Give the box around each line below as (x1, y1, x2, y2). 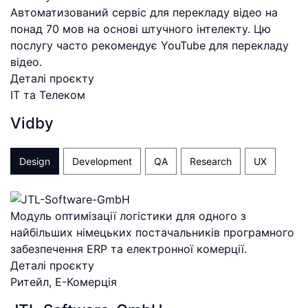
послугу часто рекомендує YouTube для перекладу (10, 38, 289, 52)
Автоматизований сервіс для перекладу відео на (10, 5, 278, 19)
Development (72, 155, 132, 168)
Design (19, 155, 50, 168)
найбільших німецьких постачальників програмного (10, 225, 294, 240)
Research (190, 155, 232, 168)
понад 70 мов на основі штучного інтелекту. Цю (10, 22, 271, 36)
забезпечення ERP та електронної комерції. (10, 242, 247, 256)
